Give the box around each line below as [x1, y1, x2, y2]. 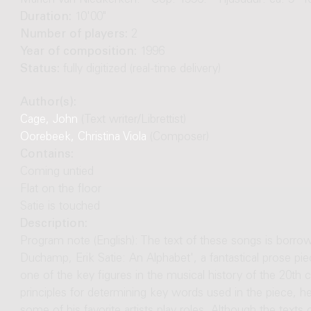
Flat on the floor [19, 183, 101, 196]
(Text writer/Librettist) [77, 114, 186, 126]
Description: [19, 218, 87, 230]
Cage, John [19, 114, 78, 126]
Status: [19, 64, 63, 76]
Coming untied [19, 166, 94, 178]
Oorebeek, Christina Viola [19, 131, 146, 144]
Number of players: [19, 29, 131, 42]
